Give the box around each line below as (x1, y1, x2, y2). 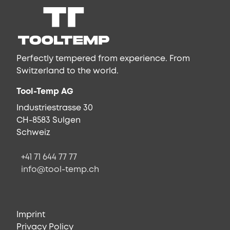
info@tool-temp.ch (21, 165, 99, 174)
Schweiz (16, 128, 50, 137)
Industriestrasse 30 (16, 104, 93, 112)
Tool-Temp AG (16, 87, 73, 95)
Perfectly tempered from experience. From (16, 54, 190, 63)
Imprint (16, 210, 45, 219)
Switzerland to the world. (16, 67, 119, 75)
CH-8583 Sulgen (16, 116, 81, 124)
